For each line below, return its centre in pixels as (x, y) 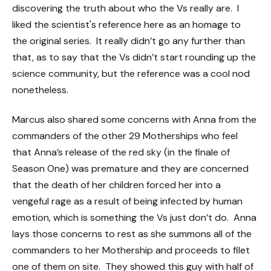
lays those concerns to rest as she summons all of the (132, 234)
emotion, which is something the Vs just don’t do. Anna (134, 218)
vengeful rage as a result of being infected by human (127, 201)
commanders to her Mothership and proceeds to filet (131, 250)
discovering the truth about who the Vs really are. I (126, 8)
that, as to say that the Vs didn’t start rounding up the (134, 57)
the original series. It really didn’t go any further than (129, 41)
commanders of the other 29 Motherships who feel (125, 136)
